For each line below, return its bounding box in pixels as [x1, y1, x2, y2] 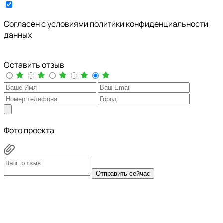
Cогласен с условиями [4, 18, 90, 29]
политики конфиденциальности [90, 18, 208, 29]
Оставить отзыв [4, 59, 64, 70]
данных [4, 29, 32, 40]
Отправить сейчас [96, 169, 150, 177]
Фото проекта [4, 124, 54, 136]
